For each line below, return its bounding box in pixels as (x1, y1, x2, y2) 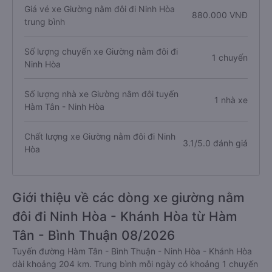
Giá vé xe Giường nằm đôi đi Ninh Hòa (24, 3, 175, 14)
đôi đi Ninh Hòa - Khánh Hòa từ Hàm (12, 209, 237, 224)
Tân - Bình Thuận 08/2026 (12, 228, 175, 243)
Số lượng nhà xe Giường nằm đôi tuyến (24, 88, 178, 99)
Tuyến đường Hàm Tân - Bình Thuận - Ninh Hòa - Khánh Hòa (12, 246, 252, 256)
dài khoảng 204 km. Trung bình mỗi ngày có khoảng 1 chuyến (12, 259, 258, 269)
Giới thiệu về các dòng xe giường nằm (12, 190, 245, 205)
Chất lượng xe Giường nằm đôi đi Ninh (24, 131, 175, 141)
